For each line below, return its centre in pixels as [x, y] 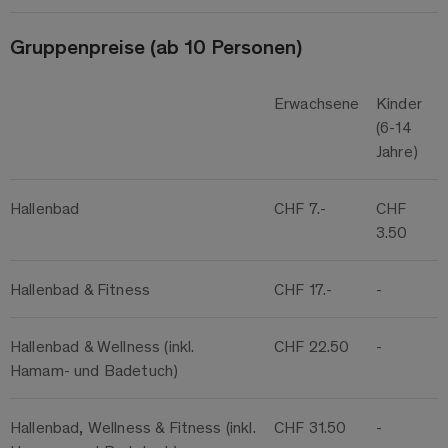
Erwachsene [317, 103]
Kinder [399, 103]
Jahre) [397, 151]
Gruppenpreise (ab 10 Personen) [156, 46]
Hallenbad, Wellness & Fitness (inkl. [133, 427]
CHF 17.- [303, 289]
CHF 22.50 [312, 346]
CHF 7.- [300, 208]
